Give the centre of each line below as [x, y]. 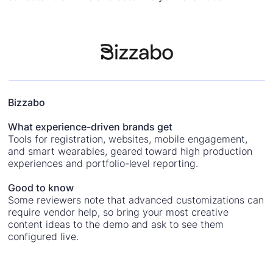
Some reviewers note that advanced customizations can [136, 200]
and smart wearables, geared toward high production [130, 151]
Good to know [41, 187]
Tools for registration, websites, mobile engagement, [128, 139]
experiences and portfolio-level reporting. [103, 163]
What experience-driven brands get [90, 126]
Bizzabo [27, 102]
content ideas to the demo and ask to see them [116, 224]
